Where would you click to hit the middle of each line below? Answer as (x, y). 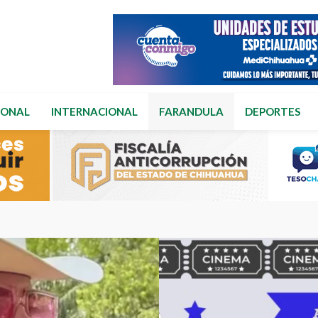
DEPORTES (273, 111)
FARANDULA (191, 111)
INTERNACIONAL (94, 111)
